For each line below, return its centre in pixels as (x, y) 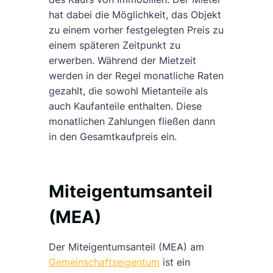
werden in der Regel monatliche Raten (136, 76)
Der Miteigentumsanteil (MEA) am (126, 247)
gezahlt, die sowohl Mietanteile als (128, 91)
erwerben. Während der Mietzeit (122, 61)
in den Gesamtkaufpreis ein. (113, 137)
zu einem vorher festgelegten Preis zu (136, 30)
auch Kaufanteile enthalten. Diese (125, 106)
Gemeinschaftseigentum (104, 262)
